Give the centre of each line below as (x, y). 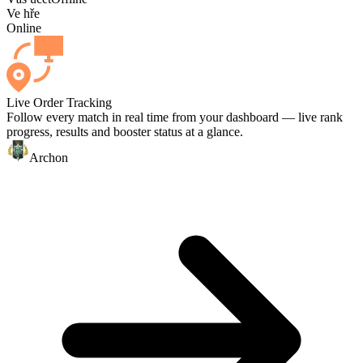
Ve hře (23, 14)
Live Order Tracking (59, 103)
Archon (49, 158)
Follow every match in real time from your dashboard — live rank (175, 117)
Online (24, 28)
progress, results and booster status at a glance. (125, 132)
